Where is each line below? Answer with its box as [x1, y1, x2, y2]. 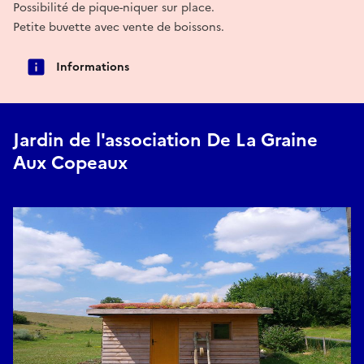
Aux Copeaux [13, 149, 128, 177]
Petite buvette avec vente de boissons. [13, 18, 224, 36]
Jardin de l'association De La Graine [13, 127, 318, 154]
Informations [56, 58, 129, 76]
